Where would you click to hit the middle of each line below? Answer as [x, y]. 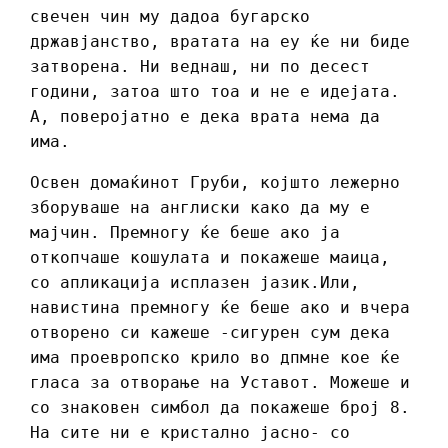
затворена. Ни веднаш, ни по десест [200, 67]
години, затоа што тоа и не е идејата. [215, 92]
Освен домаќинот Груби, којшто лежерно [215, 183]
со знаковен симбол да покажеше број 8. [220, 408]
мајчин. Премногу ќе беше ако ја [185, 233]
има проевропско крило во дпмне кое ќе [215, 358]
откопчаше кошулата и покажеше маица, [210, 258]
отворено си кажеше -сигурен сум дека [210, 333]
